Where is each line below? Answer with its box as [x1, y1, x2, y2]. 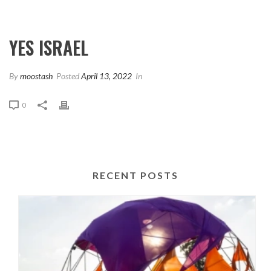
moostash [20, 70, 53, 81]
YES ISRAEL [9, 33, 88, 61]
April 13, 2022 [81, 70, 132, 81]
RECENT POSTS [93, 169, 178, 181]
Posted [54, 70, 81, 81]
